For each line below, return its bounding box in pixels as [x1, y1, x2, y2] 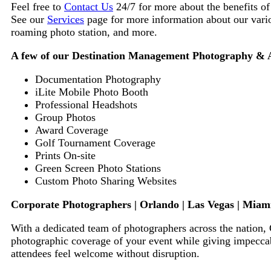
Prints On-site [35, 149, 96, 162]
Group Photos [35, 111, 96, 123]
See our [11, 13, 47, 25]
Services [47, 13, 84, 25]
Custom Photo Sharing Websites [35, 174, 177, 187]
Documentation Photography [35, 73, 161, 85]
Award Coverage [35, 123, 108, 136]
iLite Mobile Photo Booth [35, 85, 148, 98]
